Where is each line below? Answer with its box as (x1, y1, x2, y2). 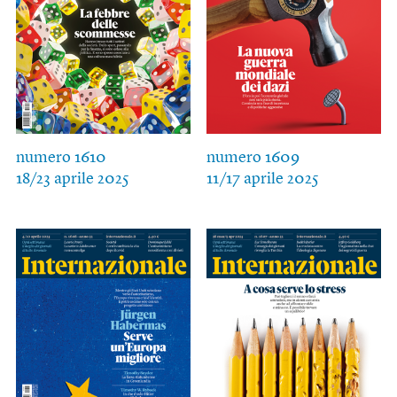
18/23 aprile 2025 (15, 171, 129, 188)
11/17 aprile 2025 (206, 171, 319, 188)
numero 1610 (15, 150, 106, 167)
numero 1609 (206, 150, 300, 167)
